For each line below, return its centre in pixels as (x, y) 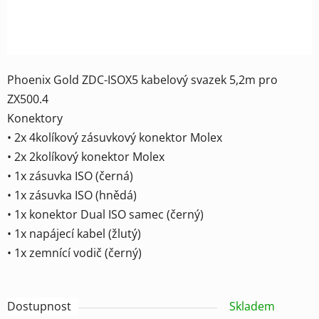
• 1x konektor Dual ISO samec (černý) (105, 214)
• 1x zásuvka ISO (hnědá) (72, 195)
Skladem (252, 306)
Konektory (35, 118)
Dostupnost (39, 306)
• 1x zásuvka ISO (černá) (70, 176)
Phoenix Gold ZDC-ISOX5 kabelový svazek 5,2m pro (142, 79)
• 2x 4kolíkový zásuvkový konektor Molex (115, 137)
